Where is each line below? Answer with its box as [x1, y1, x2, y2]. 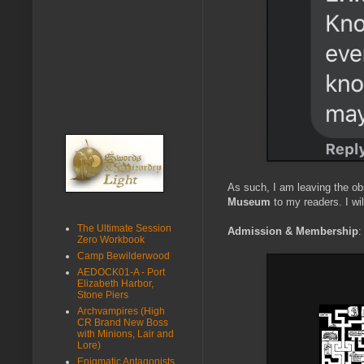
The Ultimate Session [77, 222, 171, 234]
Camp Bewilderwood [77, 249, 170, 262]
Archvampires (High [77, 305, 165, 317]
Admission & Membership [227, 225, 358, 238]
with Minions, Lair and [77, 327, 174, 340]
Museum [227, 196, 271, 209]
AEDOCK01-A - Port [77, 266, 165, 278]
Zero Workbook [77, 233, 145, 245]
